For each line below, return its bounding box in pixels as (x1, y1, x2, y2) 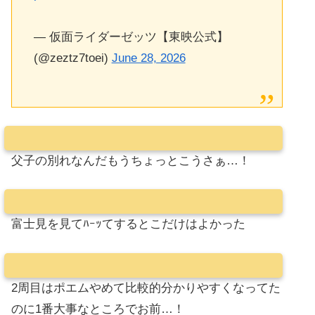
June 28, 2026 (111, 51, 186, 65)
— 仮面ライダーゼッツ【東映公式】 (33, 30, 229, 44)
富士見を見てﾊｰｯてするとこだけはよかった (11, 217, 245, 231)
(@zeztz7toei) (33, 51, 112, 65)
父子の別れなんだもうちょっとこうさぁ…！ (11, 153, 250, 167)
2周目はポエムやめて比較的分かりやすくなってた (11, 281, 281, 295)
